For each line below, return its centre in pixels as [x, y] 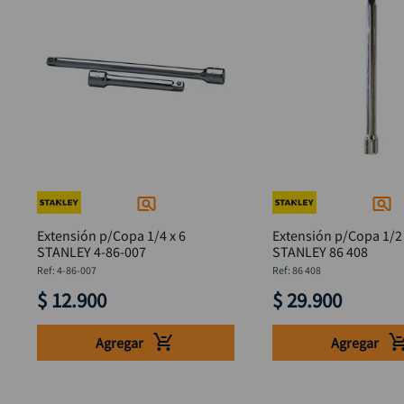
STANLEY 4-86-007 [91, 252]
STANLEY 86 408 [320, 252]
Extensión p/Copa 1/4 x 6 [111, 236]
